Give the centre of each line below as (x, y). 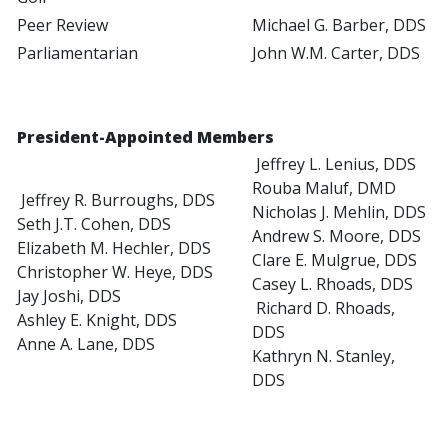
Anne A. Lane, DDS (86, 344)
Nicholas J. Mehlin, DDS (339, 212)
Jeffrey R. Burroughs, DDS (116, 200)
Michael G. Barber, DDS (339, 25)
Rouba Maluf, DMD (324, 188)
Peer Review (62, 25)
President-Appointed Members (145, 137)
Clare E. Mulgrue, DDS (334, 260)
